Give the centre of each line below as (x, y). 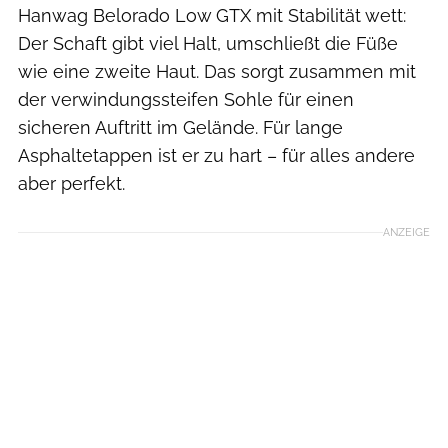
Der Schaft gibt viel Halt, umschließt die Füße (208, 44)
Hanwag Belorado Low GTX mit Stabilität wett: (212, 16)
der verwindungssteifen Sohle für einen (186, 100)
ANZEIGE (406, 232)
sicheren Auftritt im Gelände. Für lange (180, 128)
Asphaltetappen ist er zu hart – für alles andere (216, 156)
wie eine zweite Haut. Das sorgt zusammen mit (217, 72)
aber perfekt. (71, 184)
